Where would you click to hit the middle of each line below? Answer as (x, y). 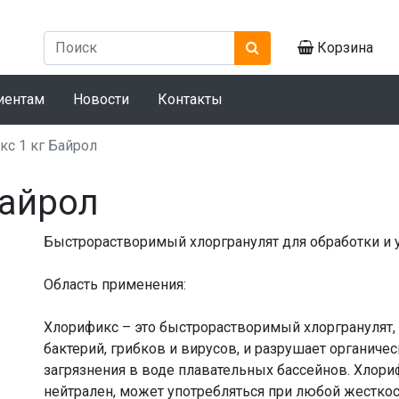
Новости (101, 99)
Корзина (343, 47)
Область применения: (115, 284)
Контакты (190, 99)
